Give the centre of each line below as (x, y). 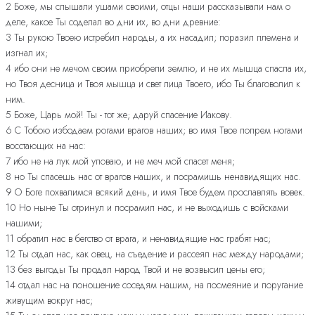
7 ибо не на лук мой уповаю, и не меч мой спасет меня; (120, 161)
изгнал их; (27, 53)
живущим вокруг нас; (49, 301)
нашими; (24, 223)
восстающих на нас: (46, 146)
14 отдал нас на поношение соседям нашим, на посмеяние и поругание (154, 285)
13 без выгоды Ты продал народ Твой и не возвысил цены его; (135, 270)
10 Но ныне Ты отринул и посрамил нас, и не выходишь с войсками (147, 208)
